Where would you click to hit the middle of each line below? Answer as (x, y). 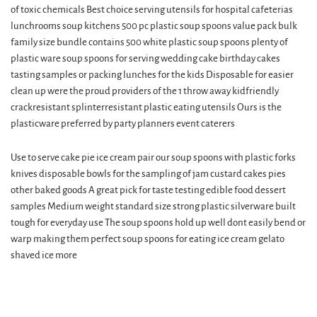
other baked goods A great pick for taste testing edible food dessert (148, 190)
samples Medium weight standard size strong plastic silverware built (153, 206)
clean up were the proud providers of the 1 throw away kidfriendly (145, 91)
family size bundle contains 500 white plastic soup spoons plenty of (149, 42)
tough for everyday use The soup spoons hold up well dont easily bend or (158, 223)
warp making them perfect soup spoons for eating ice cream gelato (148, 239)
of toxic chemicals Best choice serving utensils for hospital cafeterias (152, 10)
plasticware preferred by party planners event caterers (123, 123)
